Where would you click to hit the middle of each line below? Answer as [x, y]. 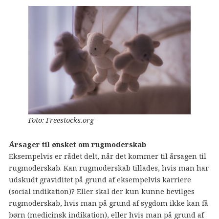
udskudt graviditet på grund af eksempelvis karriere [100, 180]
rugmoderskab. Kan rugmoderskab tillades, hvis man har [109, 168]
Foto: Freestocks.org [61, 120]
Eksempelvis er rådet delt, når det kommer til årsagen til [107, 156]
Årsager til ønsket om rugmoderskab [77, 145]
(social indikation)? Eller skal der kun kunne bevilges [101, 192]
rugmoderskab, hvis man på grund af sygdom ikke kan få [108, 203]
